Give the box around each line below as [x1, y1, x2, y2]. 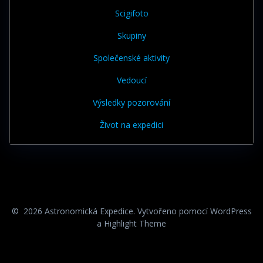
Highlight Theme [104, 218, 166, 229]
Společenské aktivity [93, 52, 170, 64]
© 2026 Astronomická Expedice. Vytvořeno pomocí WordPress [11, 205, 252, 217]
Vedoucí [116, 75, 147, 86]
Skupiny [117, 30, 146, 42]
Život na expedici [100, 119, 163, 131]
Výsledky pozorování [93, 97, 170, 109]
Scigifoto [114, 8, 149, 19]
